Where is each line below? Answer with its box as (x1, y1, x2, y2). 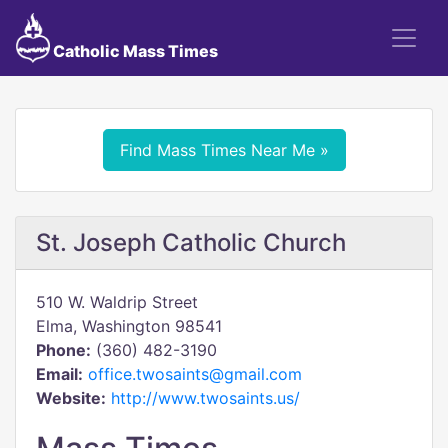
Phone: (36, 340, 91, 360)
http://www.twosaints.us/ (111, 388, 300, 408)
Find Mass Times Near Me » (119, 140, 329, 160)
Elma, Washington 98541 (36, 316, 222, 336)
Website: (36, 388, 106, 408)
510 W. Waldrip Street (36, 292, 198, 312)
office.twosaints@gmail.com (88, 364, 302, 384)
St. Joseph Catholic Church (36, 228, 346, 257)
